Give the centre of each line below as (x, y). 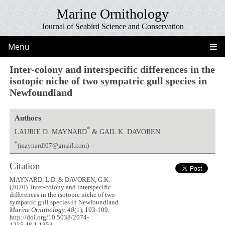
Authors (28, 118)
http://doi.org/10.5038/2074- (49, 218)
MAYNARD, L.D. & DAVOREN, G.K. (60, 180)
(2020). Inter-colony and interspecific (61, 188)
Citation (25, 166)
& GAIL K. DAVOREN (125, 131)
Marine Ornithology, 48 (42, 210)
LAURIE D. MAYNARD (50, 131)
